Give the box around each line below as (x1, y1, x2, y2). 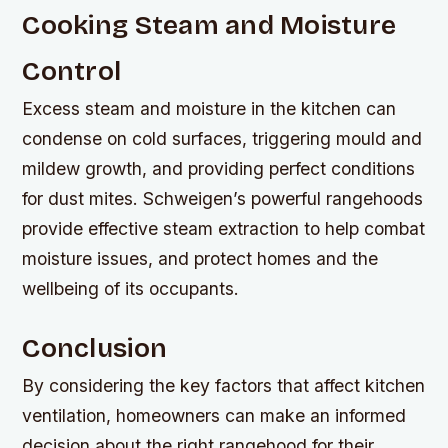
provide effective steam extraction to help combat (22, 217, 426, 239)
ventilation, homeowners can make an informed (22, 404, 407, 426)
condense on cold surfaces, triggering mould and (22, 127, 423, 149)
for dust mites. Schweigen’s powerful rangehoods (22, 187, 424, 209)
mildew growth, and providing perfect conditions (22, 157, 416, 179)
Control (22, 54, 122, 87)
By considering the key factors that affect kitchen (22, 374, 426, 396)
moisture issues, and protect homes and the (22, 247, 379, 269)
